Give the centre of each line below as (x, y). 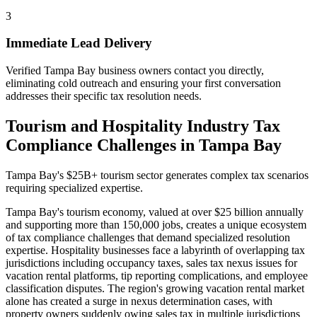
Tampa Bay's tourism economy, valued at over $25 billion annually (155, 212)
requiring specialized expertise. (74, 188)
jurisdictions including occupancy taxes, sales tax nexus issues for (151, 263)
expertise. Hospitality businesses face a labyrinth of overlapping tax (155, 250)
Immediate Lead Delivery (79, 43)
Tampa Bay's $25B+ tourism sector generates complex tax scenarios (157, 175)
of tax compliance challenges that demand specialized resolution (148, 237)
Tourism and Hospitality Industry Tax (143, 126)
